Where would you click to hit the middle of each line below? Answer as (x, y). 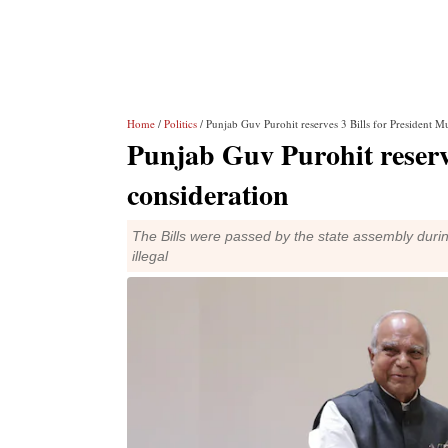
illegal (150, 256)
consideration (208, 194)
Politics (180, 123)
